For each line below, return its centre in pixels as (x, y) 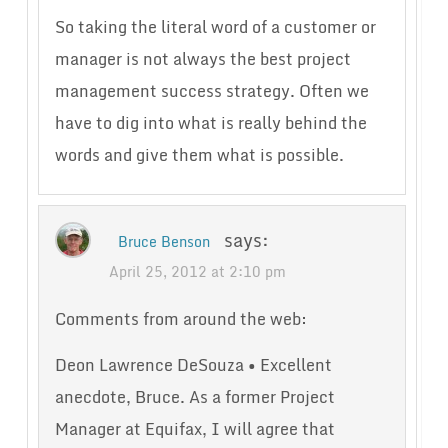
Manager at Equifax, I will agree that (194, 429)
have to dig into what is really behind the (210, 123)
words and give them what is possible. (199, 155)
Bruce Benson (163, 242)
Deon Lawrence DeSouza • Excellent (193, 365)
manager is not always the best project (202, 59)
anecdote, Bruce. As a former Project (194, 397)
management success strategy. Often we (211, 91)
